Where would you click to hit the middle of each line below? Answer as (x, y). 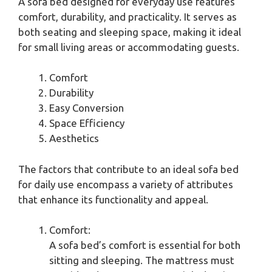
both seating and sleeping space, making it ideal (130, 32)
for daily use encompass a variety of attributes (126, 184)
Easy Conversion (87, 108)
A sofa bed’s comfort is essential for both (145, 245)
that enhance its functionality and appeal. (113, 199)
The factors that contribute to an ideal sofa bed (128, 169)
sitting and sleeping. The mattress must (142, 260)
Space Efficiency (87, 123)
